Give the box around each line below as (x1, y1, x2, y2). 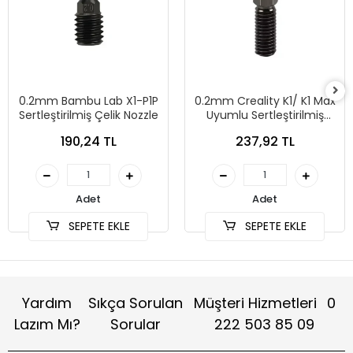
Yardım (22, 293, 72, 314)
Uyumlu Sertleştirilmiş (206, 107, 324, 124)
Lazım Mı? (13, 314, 80, 335)
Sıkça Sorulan (87, 293, 183, 314)
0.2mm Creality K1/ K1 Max (194, 93, 336, 110)
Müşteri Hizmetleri (193, 293, 321, 314)
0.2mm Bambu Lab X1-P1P (18, 93, 158, 110)
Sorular (110, 314, 161, 335)
